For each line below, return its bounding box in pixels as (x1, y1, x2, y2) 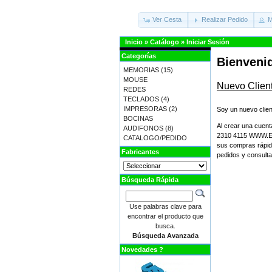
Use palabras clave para (129, 203, 202, 210)
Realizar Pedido (201, 16, 248, 24)
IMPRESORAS (123, 105, 167, 112)
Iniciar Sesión (186, 38, 229, 46)
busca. (155, 222, 175, 229)
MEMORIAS (123, 66, 159, 73)
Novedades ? (121, 246, 163, 253)
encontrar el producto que (127, 212, 203, 220)
